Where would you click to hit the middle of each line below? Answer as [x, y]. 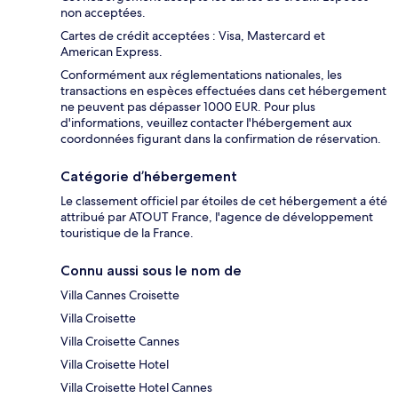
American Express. [111, 51]
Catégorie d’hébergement [149, 176]
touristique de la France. [127, 232]
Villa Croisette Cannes [120, 341]
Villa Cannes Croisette [120, 295]
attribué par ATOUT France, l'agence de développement [217, 216]
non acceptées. [103, 12]
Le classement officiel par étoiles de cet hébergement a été [224, 200]
